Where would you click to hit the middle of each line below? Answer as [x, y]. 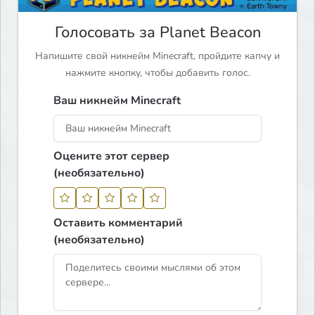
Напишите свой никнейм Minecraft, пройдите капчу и [157, 56]
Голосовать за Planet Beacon [157, 32]
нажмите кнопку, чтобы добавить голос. [157, 72]
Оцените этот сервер [112, 156]
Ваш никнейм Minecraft [117, 100]
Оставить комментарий [118, 223]
